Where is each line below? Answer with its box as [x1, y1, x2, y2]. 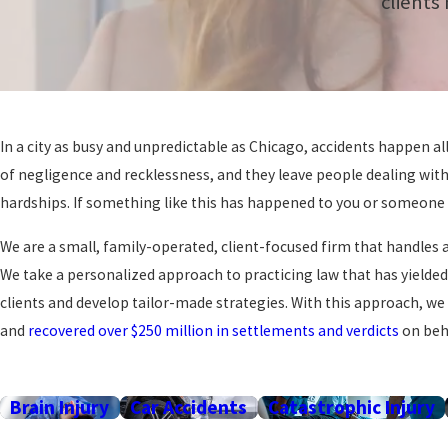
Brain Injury [10, 395, 110, 420]
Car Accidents [130, 395, 248, 420]
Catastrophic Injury [267, 395, 435, 420]
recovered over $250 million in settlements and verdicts [28, 321, 399, 341]
